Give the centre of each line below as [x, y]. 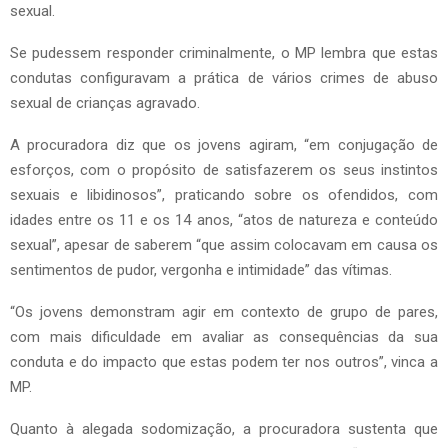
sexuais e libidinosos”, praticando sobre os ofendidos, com [224, 195]
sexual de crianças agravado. [105, 103]
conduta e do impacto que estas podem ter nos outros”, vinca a [224, 362]
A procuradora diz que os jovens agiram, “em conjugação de [224, 145]
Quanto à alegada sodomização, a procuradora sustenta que [224, 429]
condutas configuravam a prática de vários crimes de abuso [224, 78]
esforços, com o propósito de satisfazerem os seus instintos [224, 170]
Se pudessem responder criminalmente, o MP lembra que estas [224, 53]
